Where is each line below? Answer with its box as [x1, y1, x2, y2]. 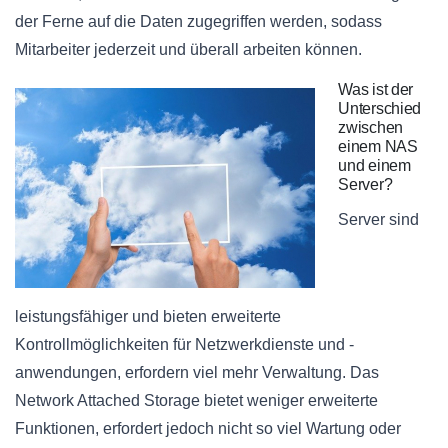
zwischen [338, 119, 403, 137]
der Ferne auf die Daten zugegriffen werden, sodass [15, 13, 382, 31]
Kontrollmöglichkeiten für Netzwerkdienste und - [15, 336, 354, 354]
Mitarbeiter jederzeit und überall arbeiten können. [15, 41, 362, 59]
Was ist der [338, 81, 413, 99]
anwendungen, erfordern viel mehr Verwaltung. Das [15, 364, 379, 382]
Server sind [338, 211, 420, 229]
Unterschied [338, 100, 421, 118]
